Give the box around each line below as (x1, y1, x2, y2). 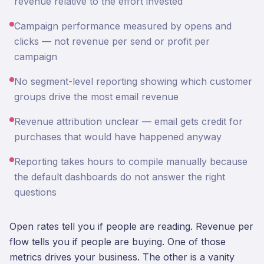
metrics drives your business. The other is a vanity (9, 251, 235, 263)
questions (14, 186, 57, 198)
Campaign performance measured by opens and (14, 20, 232, 32)
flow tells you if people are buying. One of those (9, 236, 226, 247)
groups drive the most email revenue (14, 91, 179, 103)
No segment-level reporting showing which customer (14, 75, 252, 87)
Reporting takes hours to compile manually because (14, 156, 247, 167)
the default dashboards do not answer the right (14, 171, 225, 183)
